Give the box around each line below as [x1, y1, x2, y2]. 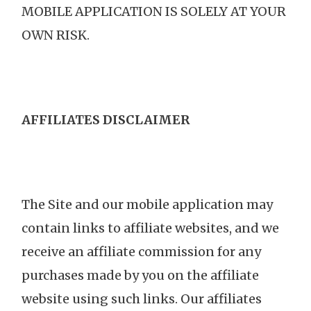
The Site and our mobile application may [22, 196, 273, 213]
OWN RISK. [22, 27, 90, 44]
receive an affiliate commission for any [22, 244, 261, 260]
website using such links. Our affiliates [22, 291, 262, 308]
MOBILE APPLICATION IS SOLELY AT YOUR [22, 3, 286, 20]
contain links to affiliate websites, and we [22, 220, 279, 237]
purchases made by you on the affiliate [22, 267, 259, 284]
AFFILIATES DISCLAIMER [22, 112, 190, 128]
